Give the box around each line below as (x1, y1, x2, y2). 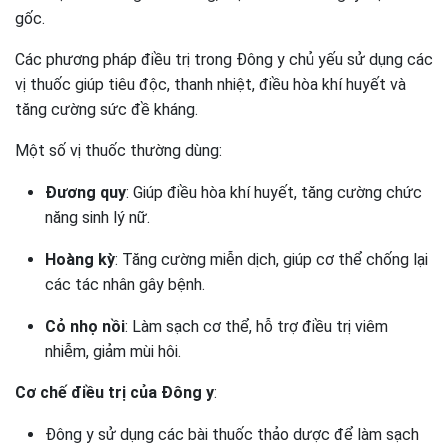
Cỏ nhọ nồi (45, 317, 125, 336)
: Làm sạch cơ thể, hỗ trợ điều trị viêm (125, 317, 388, 336)
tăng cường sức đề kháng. (15, 100, 198, 119)
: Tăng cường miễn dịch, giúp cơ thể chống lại (115, 250, 428, 269)
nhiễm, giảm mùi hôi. (45, 342, 181, 361)
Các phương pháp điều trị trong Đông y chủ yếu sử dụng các (15, 50, 433, 69)
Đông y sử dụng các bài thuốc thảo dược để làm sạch (45, 425, 419, 444)
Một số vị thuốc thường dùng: (15, 141, 222, 160)
